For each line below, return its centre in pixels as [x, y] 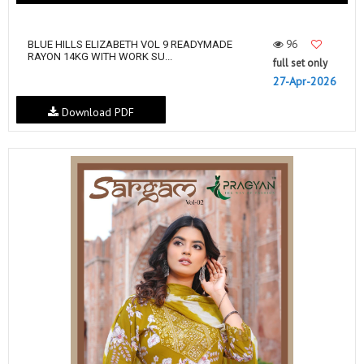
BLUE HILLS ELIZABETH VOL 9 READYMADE [130, 44]
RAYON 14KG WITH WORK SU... [100, 56]
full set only [300, 63]
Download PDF [96, 112]
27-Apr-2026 [305, 81]
